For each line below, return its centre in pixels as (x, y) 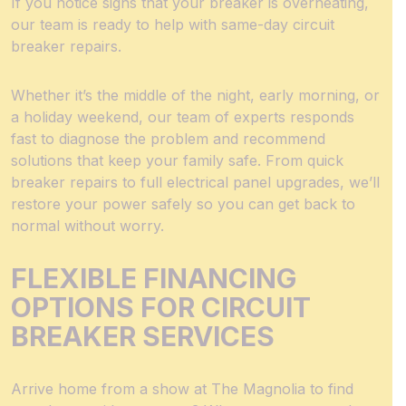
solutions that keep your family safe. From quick (177, 160)
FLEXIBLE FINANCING (154, 278)
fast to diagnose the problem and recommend (168, 139)
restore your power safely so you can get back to (183, 204)
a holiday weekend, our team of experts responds (183, 117)
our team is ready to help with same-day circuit (173, 24)
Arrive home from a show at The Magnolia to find (182, 389)
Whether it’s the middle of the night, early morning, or (195, 95)
